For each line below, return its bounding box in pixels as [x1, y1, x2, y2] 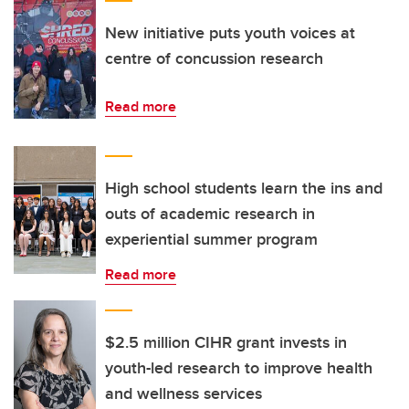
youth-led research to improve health [105, 356, 372, 380]
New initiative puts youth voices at [105, 21, 355, 45]
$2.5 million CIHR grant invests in [105, 330, 347, 354]
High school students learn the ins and [105, 176, 383, 200]
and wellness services [105, 382, 262, 405]
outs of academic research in [105, 202, 315, 225]
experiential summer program [105, 227, 318, 251]
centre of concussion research [105, 47, 323, 70]
